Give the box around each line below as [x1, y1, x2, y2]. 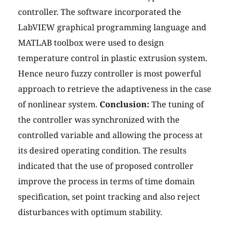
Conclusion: [100, 99, 149, 110]
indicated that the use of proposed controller [18, 160, 194, 172]
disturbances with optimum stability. [18, 206, 162, 218]
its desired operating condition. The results [18, 145, 186, 157]
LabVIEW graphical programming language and [18, 22, 206, 33]
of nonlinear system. [18, 99, 100, 110]
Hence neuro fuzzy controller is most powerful [18, 68, 201, 80]
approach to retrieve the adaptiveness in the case [18, 83, 212, 95]
